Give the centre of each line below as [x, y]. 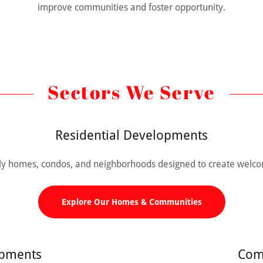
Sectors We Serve [131, 92]
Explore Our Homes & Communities [131, 202]
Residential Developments [131, 135]
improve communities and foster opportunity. [131, 7]
